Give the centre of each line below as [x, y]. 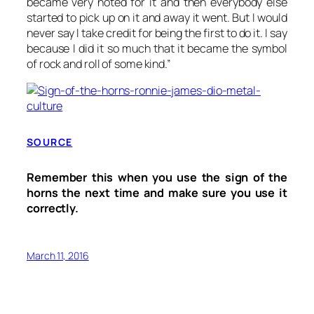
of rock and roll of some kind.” [99, 63]
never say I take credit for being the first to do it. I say [157, 33]
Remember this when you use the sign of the [157, 178]
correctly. [53, 209]
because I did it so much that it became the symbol [157, 48]
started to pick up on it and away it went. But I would [157, 17]
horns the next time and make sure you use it [157, 193]
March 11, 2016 [58, 255]
